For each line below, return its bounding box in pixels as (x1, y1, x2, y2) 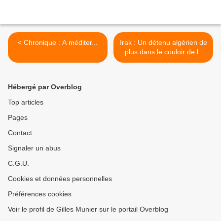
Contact (8, 129, 32, 137)
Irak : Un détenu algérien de (119, 38, 207, 47)
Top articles (8, 98, 43, 107)
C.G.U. (8, 159, 29, 168)
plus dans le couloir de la (124, 48, 202, 56)
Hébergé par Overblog (8, 83, 82, 91)
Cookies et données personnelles (8, 175, 112, 183)
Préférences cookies (8, 190, 72, 198)
